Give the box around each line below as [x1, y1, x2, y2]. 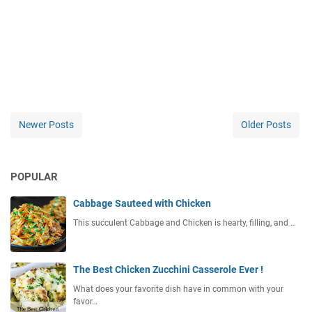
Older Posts [241, 119, 291, 131]
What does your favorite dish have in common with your [73, 284, 283, 295]
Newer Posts [19, 119, 74, 131]
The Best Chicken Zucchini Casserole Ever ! [73, 264, 263, 276]
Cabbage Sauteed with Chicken [73, 198, 211, 210]
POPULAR [10, 171, 58, 184]
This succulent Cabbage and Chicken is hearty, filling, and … [73, 218, 296, 228]
